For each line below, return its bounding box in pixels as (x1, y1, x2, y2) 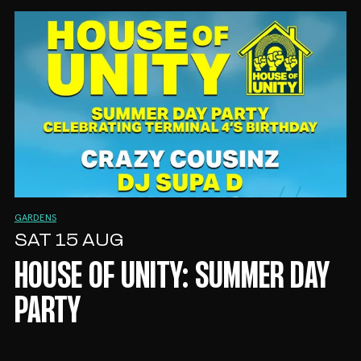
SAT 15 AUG (14, 232, 123, 251)
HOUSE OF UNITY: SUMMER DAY (14, 262, 330, 295)
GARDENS (14, 214, 56, 224)
